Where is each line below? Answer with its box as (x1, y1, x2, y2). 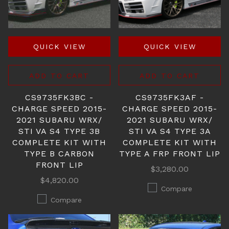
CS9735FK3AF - (135, 93, 204, 102)
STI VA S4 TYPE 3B (18, 126, 100, 136)
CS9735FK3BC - (25, 93, 94, 102)
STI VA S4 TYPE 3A (128, 126, 211, 136)
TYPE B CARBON (24, 149, 95, 158)
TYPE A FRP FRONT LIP (119, 149, 220, 158)
